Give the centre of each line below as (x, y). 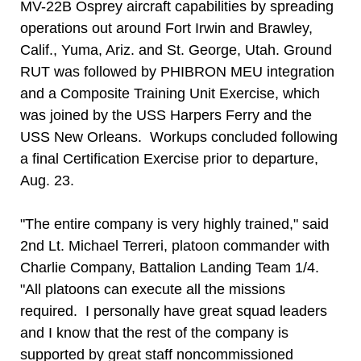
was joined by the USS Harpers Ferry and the (166, 115)
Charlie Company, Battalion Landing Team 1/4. (170, 268)
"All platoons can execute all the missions (153, 289)
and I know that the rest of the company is (154, 333)
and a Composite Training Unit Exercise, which (170, 93)
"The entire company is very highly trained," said (174, 224)
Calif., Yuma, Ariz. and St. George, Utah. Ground (176, 50)
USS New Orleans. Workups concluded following (179, 137)
